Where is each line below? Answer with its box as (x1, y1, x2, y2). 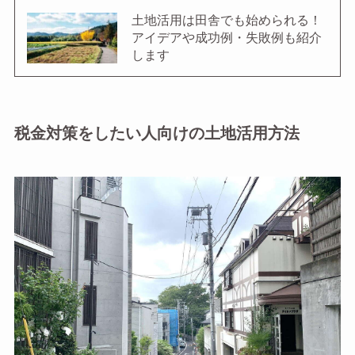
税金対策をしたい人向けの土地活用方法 (13, 126, 300, 143)
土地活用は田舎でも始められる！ (131, 14, 322, 28)
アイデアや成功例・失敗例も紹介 (131, 32, 322, 45)
